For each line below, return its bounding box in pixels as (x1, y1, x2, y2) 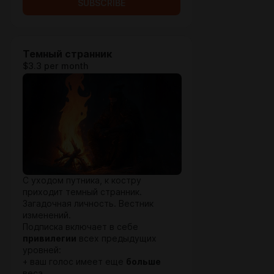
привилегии (23, 234, 76, 243)
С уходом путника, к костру (23, 176, 141, 185)
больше (126, 257, 161, 267)
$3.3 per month (23, 61, 88, 71)
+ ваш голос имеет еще (23, 257, 126, 267)
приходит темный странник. (23, 187, 142, 197)
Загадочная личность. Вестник (23, 199, 154, 209)
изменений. (23, 210, 71, 220)
